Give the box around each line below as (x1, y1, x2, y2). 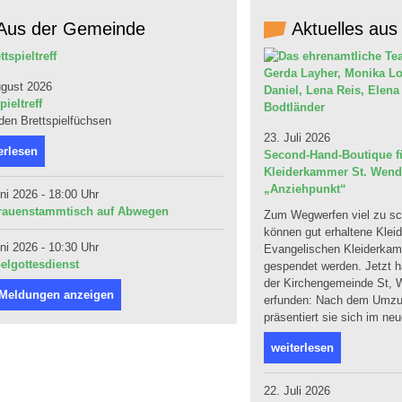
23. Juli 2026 (264, 131, 330, 144)
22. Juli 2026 (264, 384, 330, 398)
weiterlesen (271, 341, 334, 354)
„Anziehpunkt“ (264, 182, 346, 196)
